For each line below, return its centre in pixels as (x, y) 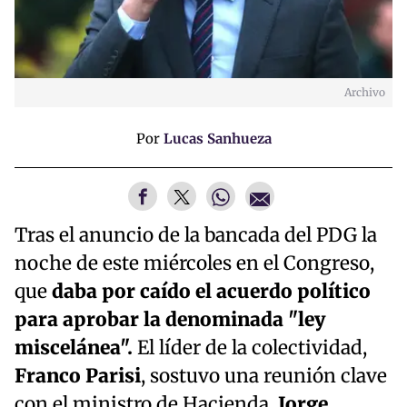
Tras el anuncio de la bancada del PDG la (196, 236)
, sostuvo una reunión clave (264, 377)
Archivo (365, 93)
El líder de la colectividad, (252, 348)
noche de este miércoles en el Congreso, (194, 264)
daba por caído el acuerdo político (211, 292)
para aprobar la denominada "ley (170, 320)
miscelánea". (76, 348)
